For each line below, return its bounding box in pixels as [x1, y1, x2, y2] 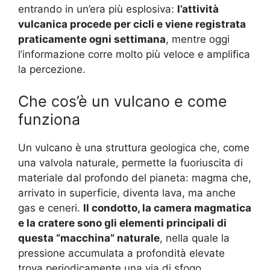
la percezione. [18, 63, 86, 75]
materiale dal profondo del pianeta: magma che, [18, 172, 251, 184]
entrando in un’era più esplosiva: [18, 2, 177, 15]
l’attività [177, 2, 219, 15]
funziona [18, 110, 80, 129]
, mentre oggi [166, 33, 230, 45]
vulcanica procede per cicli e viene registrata [18, 17, 246, 30]
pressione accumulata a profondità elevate [18, 247, 225, 260]
